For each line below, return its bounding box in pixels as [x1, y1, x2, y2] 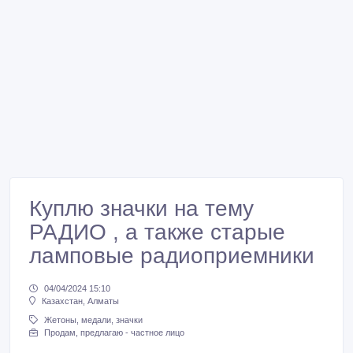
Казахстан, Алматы [42, 296, 119, 307]
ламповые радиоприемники [29, 243, 314, 268]
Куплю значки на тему [29, 196, 254, 221]
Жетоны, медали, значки [44, 315, 143, 325]
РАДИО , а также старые [29, 220, 285, 244]
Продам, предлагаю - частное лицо [44, 328, 184, 338]
